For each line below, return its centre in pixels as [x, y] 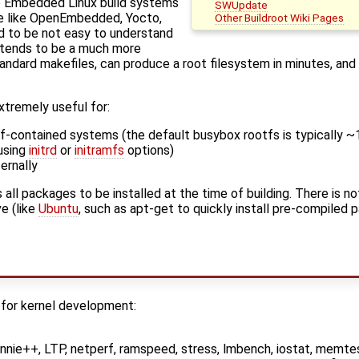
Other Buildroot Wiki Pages [280, 17]
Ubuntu [58, 209]
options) [149, 151]
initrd [43, 151]
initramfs [99, 151]
